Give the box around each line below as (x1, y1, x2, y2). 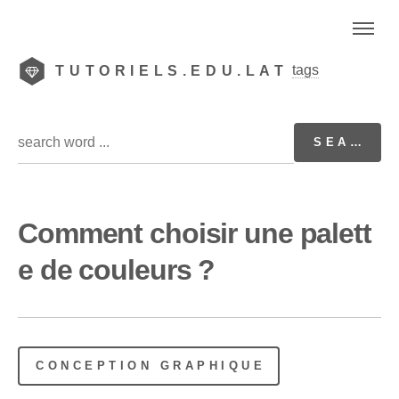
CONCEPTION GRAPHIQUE (36, 358, 266, 372)
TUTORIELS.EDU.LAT (55, 63, 289, 78)
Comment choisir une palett (18, 216, 371, 249)
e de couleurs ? (18, 253, 216, 286)
